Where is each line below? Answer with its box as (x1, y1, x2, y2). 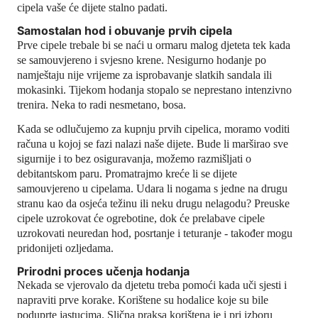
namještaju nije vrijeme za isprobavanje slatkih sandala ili (17, 68, 272, 81)
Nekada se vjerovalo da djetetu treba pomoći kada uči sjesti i (17, 279, 287, 292)
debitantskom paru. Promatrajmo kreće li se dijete (17, 167, 237, 180)
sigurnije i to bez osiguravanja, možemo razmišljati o (17, 152, 251, 165)
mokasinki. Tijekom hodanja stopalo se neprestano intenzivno (17, 83, 292, 96)
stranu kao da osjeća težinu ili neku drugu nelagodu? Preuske (17, 197, 290, 209)
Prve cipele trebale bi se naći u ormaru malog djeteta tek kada (17, 38, 290, 51)
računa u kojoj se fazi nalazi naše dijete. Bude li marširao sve (17, 137, 288, 150)
